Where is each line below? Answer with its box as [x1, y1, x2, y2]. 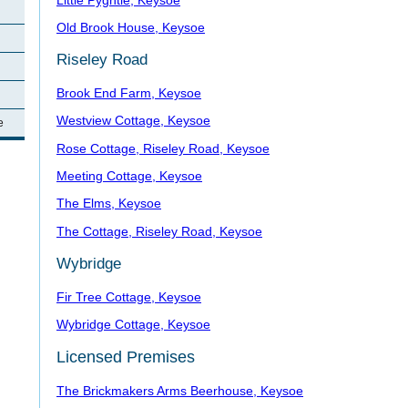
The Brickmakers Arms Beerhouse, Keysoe [56, 382, 303, 398]
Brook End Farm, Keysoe [56, 85, 201, 100]
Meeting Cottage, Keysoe [56, 168, 202, 183]
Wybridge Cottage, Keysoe [56, 316, 210, 331]
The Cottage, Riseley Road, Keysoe [56, 223, 262, 239]
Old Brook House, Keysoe [56, 20, 205, 36]
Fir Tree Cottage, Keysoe [56, 289, 201, 304]
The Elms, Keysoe [56, 196, 161, 211]
